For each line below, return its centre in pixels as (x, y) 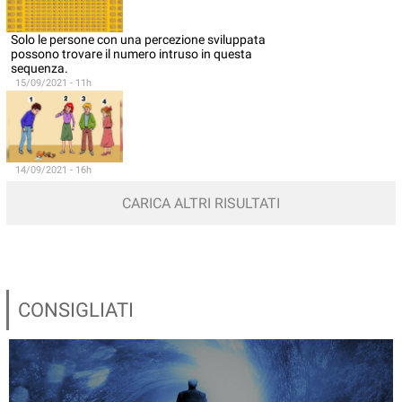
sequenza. (39, 68)
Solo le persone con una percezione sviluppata (138, 39)
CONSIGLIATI (76, 310)
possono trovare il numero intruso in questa (131, 54)
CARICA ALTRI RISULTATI (201, 203)
